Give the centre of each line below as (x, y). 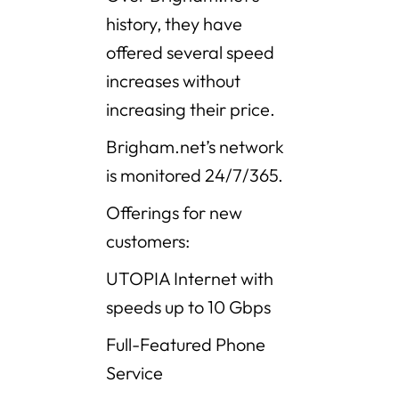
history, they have (174, 24)
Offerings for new (174, 213)
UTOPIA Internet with (190, 279)
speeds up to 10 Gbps (188, 307)
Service (134, 373)
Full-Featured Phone (186, 345)
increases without (173, 81)
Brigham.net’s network (195, 147)
